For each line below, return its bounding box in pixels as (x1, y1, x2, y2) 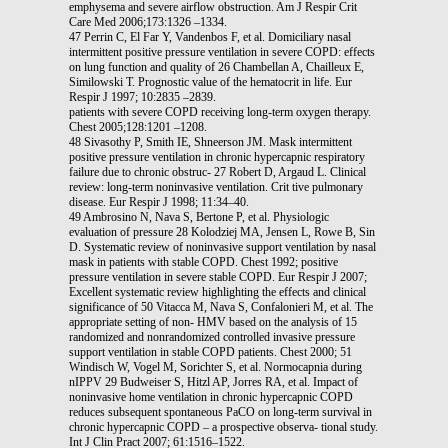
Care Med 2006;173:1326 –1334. (69, 14, 227, 29)
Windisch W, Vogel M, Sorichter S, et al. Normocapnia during (69, 359, 362, 374)
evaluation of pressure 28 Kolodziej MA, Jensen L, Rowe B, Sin (69, 224, 375, 239)
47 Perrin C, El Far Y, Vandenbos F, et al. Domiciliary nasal (69, 29, 351, 44)
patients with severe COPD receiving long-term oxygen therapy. (69, 104, 371, 119)
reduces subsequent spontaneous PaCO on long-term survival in (69, 404, 372, 419)
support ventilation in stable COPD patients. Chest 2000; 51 (69, 344, 352, 359)
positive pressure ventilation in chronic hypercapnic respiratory (69, 149, 365, 164)
